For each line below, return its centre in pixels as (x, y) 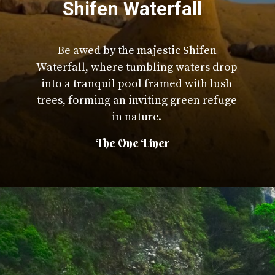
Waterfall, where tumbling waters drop (137, 67)
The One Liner (133, 143)
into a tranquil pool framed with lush (137, 83)
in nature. (137, 117)
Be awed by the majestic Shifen (137, 50)
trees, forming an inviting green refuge (137, 100)
